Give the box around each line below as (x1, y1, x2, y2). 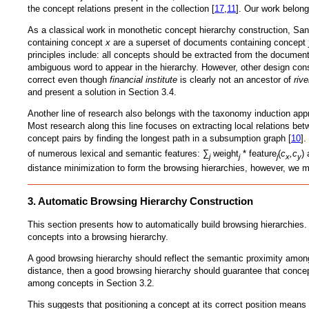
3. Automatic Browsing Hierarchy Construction (28, 195, 253, 208)
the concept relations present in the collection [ (28, 3, 215, 14)
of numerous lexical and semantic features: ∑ (28, 148, 209, 159)
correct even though (28, 74, 110, 85)
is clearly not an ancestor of (177, 74, 294, 85)
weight (210, 148, 239, 159)
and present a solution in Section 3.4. (28, 86, 177, 97)
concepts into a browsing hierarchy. (28, 231, 168, 242)
